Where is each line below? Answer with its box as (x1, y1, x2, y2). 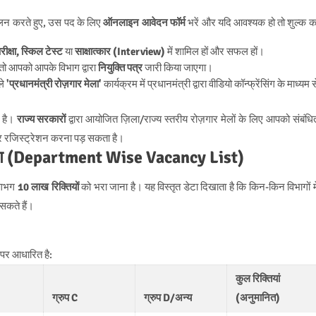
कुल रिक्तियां (235, 272, 280, 285)
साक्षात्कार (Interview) (74, 44, 165, 58)
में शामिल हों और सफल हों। (164, 44, 265, 58)
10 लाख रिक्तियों (17, 180, 79, 193)
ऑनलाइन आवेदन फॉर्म (103, 16, 186, 29)
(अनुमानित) (235, 291, 280, 304)
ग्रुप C (51, 291, 78, 304)
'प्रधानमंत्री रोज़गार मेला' (6, 77, 102, 90)
